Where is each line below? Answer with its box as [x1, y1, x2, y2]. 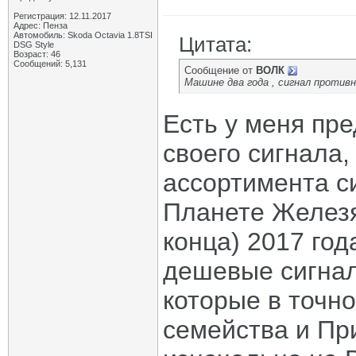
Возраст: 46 [14, 49, 60, 59]
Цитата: [179, 33, 252, 56]
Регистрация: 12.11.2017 [14, 11, 111, 21]
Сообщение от [184, 64, 256, 76]
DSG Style [14, 40, 54, 49]
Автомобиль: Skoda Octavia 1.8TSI [14, 30, 153, 40]
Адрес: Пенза [14, 21, 68, 30]
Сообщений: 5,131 [14, 59, 87, 68]
